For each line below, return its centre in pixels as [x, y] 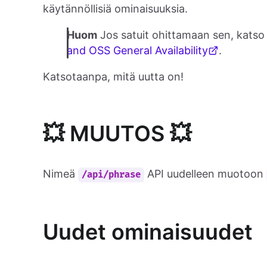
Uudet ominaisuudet [148, 232]
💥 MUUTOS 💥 [117, 134]
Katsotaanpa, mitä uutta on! [113, 77]
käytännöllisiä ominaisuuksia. [115, 9]
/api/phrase [111, 175]
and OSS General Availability [137, 51]
